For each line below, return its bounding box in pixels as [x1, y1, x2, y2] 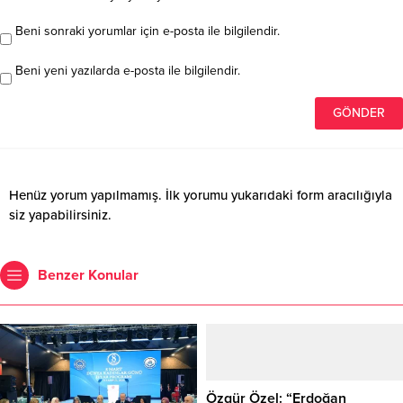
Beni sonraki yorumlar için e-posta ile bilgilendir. [15, 22, 280, 39]
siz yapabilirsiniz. [9, 206, 112, 223]
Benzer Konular [38, 265, 139, 284]
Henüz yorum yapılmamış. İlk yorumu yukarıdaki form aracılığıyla [9, 186, 392, 203]
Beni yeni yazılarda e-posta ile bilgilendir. [15, 62, 240, 78]
